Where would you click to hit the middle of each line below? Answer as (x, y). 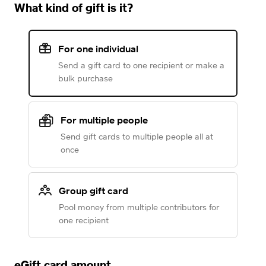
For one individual (98, 49)
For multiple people (104, 120)
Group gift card (94, 191)
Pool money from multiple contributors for (139, 207)
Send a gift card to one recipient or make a (141, 65)
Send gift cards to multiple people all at (137, 136)
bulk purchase (85, 78)
